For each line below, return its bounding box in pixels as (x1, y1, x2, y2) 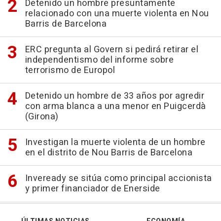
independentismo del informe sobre (25, 53, 174, 67)
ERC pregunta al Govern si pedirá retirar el (25, 43, 198, 57)
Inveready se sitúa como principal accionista (25, 172, 212, 185)
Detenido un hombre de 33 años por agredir (25, 89, 204, 103)
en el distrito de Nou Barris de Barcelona (25, 146, 192, 160)
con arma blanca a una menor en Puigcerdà (25, 100, 206, 113)
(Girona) (25, 110, 59, 124)
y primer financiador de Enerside (25, 182, 160, 196)
